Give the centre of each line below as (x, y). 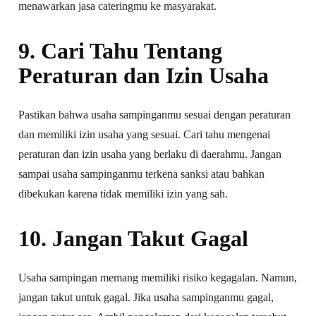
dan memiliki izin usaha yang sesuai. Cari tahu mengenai (145, 134)
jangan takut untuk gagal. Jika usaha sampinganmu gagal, (146, 297)
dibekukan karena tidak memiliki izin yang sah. (123, 193)
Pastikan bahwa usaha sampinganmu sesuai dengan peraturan (155, 114)
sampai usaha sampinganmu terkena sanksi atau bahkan (142, 174)
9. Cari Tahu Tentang (121, 50)
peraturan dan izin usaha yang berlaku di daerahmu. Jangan (150, 154)
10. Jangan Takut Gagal (134, 238)
